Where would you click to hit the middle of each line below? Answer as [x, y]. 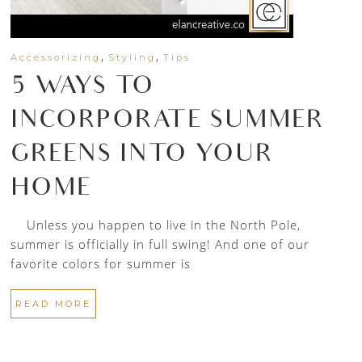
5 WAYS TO [83, 88]
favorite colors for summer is [101, 264]
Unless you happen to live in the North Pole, [156, 225]
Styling [133, 58]
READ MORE [54, 304]
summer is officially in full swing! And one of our [160, 244]
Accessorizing [56, 58]
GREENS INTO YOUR [142, 156]
